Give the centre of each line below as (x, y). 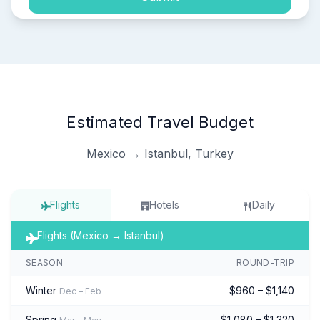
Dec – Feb (80, 291)
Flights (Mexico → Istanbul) (101, 235)
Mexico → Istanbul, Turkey (160, 153)
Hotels (164, 204)
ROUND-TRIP (265, 262)
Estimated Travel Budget (160, 122)
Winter (41, 290)
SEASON (44, 262)
